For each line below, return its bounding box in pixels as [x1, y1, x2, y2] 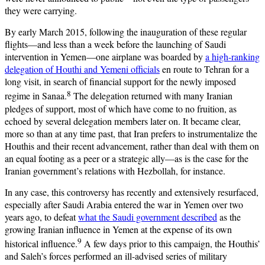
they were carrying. [5, 4, 77, 17]
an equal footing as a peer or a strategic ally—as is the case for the [5, 151, 248, 164]
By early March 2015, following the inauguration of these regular [5, 25, 247, 38]
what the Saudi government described [78, 210, 217, 223]
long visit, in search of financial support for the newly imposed [5, 75, 236, 88]
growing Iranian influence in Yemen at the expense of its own [5, 222, 232, 235]
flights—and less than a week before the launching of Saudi [5, 38, 226, 51]
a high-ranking [205, 50, 260, 63]
